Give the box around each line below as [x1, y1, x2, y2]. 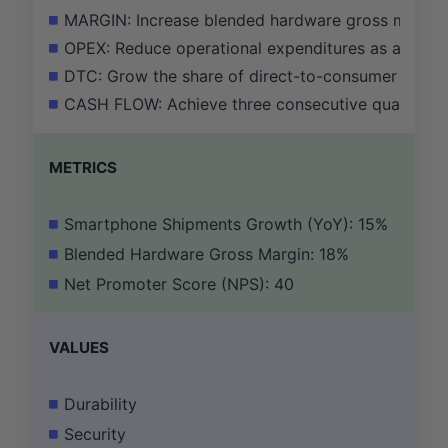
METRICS [49, 158, 117, 178]
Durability [64, 394, 137, 415]
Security [64, 424, 126, 445]
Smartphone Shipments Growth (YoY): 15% [64, 214, 388, 235]
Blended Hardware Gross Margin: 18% [64, 244, 349, 265]
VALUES [49, 338, 109, 358]
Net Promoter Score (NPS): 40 [64, 274, 294, 295]
